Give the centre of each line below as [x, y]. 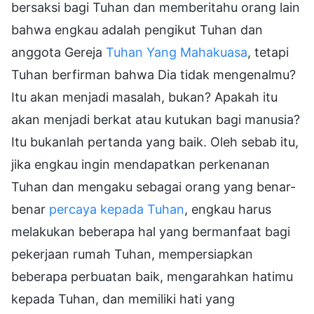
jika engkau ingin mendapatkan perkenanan [141, 164]
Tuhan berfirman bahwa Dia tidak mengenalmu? [153, 74]
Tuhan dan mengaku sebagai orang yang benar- [153, 186]
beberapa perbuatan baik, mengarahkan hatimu [152, 276]
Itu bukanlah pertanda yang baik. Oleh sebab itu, [155, 142]
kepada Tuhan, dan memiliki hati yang [123, 299]
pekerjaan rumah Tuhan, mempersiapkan [132, 254]
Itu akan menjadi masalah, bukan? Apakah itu [144, 97]
